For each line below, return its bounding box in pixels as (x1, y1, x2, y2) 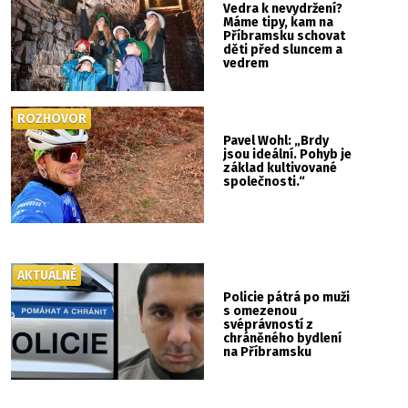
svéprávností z (223, 316, 314, 332)
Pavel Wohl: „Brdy (223, 133, 330, 149)
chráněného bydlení (223, 330, 342, 346)
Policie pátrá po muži (223, 289, 351, 305)
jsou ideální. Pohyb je (223, 147, 352, 163)
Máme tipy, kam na (223, 15, 334, 31)
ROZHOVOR (17, 111, 87, 127)
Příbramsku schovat (223, 28, 346, 45)
